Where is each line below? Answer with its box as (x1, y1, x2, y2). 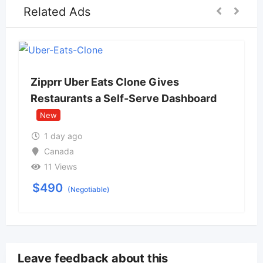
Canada (43, 146, 74, 156)
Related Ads (23, 5, 90, 19)
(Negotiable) (68, 184, 110, 194)
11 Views (43, 161, 77, 171)
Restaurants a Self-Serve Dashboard (31, 92, 217, 105)
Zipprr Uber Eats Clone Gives (31, 76, 179, 89)
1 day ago (43, 130, 82, 141)
